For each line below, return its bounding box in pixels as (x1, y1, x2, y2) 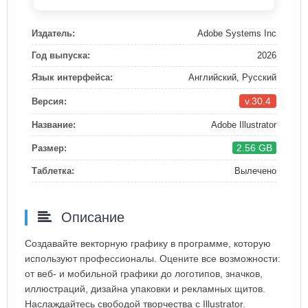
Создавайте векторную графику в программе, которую (25, 238, 271, 250)
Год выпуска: (32, 50, 90, 61)
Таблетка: (32, 166, 74, 177)
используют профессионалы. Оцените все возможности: (25, 253, 280, 265)
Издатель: (32, 28, 75, 39)
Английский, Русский (188, 72, 276, 83)
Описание (57, 210, 124, 225)
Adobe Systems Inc (197, 28, 276, 39)
